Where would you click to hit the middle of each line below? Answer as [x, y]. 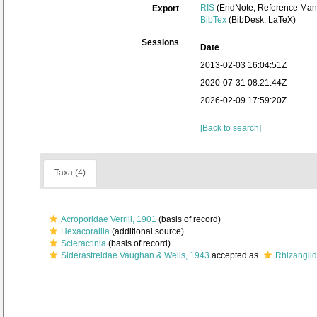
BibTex [213, 20]
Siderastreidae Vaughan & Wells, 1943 [135, 255]
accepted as [235, 255]
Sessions [160, 42]
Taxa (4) [70, 173]
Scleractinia [83, 243]
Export [166, 8]
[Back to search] [231, 128]
